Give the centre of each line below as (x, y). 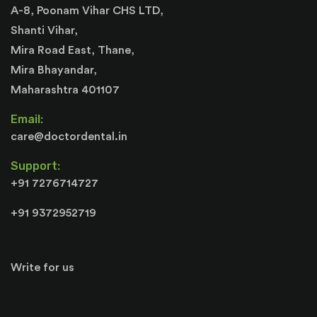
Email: (27, 120)
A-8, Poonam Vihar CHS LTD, (87, 11)
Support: (35, 166)
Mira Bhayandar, (54, 70)
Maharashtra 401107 (65, 90)
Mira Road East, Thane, (73, 51)
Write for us (42, 268)
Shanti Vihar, (44, 31)
